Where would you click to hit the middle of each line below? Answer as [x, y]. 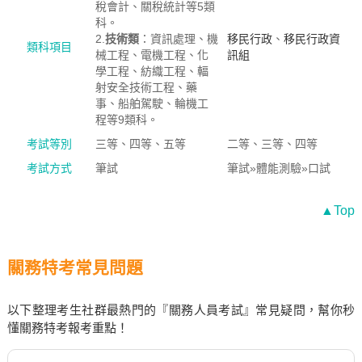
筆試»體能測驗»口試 [278, 168]
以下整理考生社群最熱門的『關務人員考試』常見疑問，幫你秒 [181, 310]
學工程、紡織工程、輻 [152, 71]
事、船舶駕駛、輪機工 [152, 103]
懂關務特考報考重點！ [67, 328]
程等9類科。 [126, 120]
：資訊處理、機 [178, 39]
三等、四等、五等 [140, 144]
